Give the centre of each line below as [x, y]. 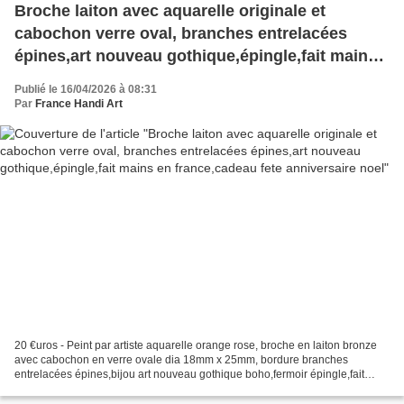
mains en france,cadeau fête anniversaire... [120, 388]
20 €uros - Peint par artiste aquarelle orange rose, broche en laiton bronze [196, 345]
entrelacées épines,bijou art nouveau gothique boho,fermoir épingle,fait [189, 374]
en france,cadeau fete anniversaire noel [166, 79]
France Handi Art [79, 104]
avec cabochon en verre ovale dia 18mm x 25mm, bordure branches [181, 359]
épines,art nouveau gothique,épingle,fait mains [196, 56]
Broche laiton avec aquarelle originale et [170, 11]
